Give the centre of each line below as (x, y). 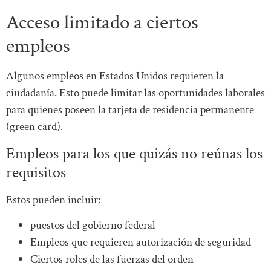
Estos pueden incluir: (53, 200)
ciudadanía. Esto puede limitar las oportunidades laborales (135, 93)
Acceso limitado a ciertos (102, 23)
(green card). (34, 127)
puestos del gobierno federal (93, 226)
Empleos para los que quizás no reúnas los (134, 153)
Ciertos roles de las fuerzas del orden (112, 260)
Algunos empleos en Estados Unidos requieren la (115, 76)
